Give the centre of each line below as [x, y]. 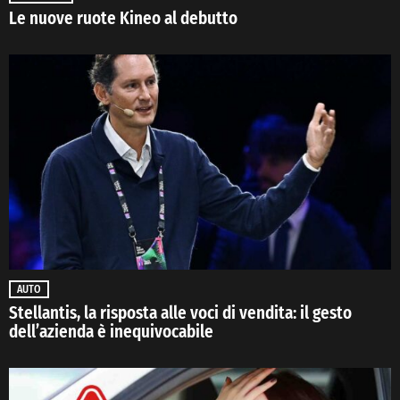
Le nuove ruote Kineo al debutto [123, 19]
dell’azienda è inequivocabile [111, 332]
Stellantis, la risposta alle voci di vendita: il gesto [180, 313]
